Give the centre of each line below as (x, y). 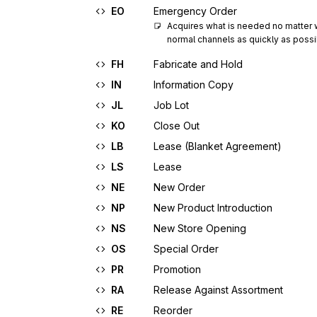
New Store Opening (200, 228)
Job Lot (171, 105)
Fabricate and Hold (198, 64)
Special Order (186, 249)
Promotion (177, 269)
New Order (179, 187)
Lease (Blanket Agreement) (218, 146)
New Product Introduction (213, 208)
